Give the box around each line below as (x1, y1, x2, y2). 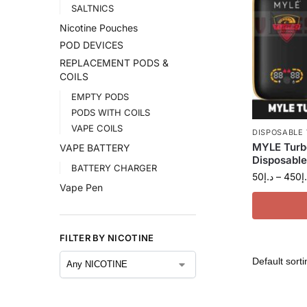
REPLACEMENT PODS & (60, 57, 169, 69)
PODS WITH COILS (71, 107, 150, 119)
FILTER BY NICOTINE (60, 232, 154, 244)
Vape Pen (60, 181, 103, 193)
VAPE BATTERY (60, 142, 130, 153)
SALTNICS (71, 3, 114, 14)
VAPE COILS (71, 123, 123, 134)
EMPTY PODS (71, 90, 129, 102)
